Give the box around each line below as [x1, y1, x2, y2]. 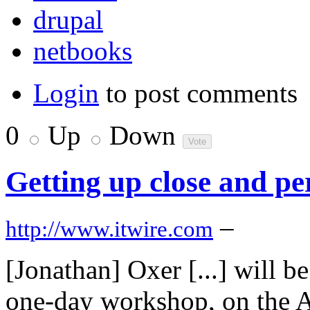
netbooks [33, 35, 132, 66]
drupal [33, 4, 103, 35]
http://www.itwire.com [6, 217, 213, 242]
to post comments [99, 77, 298, 108]
